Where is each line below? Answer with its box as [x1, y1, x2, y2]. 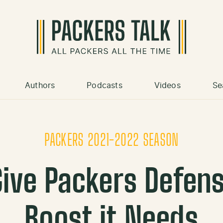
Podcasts [87, 82, 122, 90]
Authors [25, 82, 55, 90]
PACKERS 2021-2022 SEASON [44, 133, 179, 149]
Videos [154, 82, 181, 90]
